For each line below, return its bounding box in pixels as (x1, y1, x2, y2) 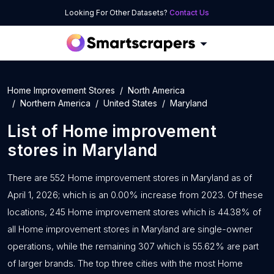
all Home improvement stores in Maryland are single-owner (7, 223, 253, 235)
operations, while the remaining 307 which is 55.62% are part (7, 240, 259, 252)
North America (128, 85, 185, 95)
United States (103, 98, 157, 108)
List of (7, 122, 62, 141)
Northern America (20, 98, 91, 108)
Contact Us (169, 8, 209, 17)
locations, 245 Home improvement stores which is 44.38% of (7, 206, 261, 218)
